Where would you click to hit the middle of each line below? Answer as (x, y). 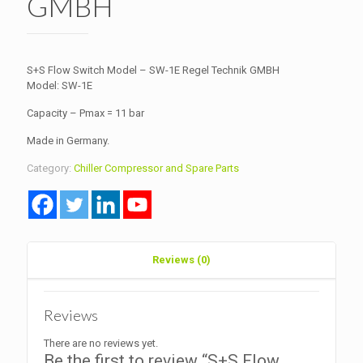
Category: (50, 168)
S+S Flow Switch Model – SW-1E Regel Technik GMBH (153, 70)
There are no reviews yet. (101, 343)
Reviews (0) (181, 259)
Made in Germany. (68, 140)
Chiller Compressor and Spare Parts (156, 168)
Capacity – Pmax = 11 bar (85, 113)
